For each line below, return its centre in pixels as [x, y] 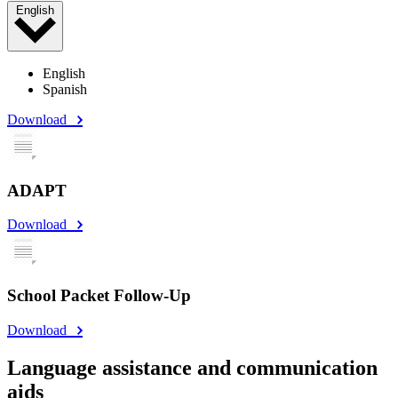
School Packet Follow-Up [99, 296]
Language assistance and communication [192, 367]
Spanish [65, 89]
